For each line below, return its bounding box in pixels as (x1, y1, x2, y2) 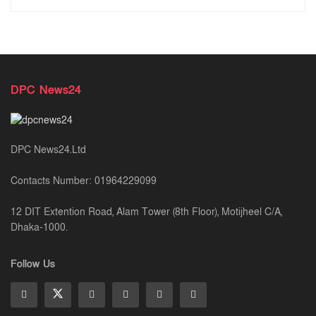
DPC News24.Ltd (11, 142, 86, 157)
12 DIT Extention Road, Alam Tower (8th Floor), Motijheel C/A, (11, 205, 282, 219)
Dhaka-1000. (11, 220, 68, 234)
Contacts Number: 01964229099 (11, 174, 157, 188)
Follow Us (11, 257, 55, 271)
